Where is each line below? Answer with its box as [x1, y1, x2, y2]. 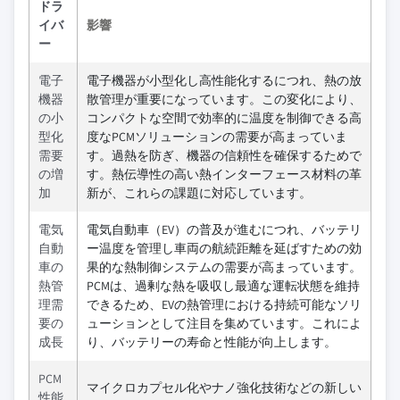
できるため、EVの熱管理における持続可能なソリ [87, 296, 362, 312]
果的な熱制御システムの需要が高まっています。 [87, 259, 362, 275]
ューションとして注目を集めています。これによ [87, 315, 362, 331]
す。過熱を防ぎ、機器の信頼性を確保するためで [87, 147, 362, 163]
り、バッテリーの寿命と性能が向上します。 [87, 334, 337, 350]
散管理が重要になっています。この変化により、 [87, 91, 362, 107]
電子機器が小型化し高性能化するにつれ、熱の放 [87, 72, 362, 88]
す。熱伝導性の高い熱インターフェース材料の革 [87, 166, 362, 182]
